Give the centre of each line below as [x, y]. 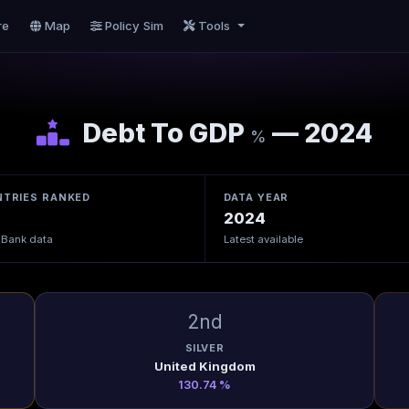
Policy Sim [135, 26]
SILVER [204, 348]
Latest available [263, 239]
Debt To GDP [163, 133]
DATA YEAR [256, 197]
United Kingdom [204, 366]
